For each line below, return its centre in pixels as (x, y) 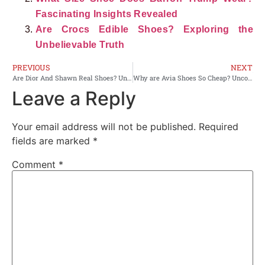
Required (219, 126)
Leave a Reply (74, 98)
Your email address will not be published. (104, 126)
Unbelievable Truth (80, 44)
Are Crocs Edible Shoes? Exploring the (144, 29)
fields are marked (52, 140)
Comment (35, 164)
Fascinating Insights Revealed (107, 14)
